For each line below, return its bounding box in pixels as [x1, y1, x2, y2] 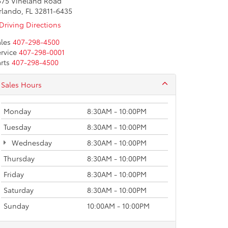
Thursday [4, 153, 35, 163]
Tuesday [4, 122, 31, 132]
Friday [4, 169, 24, 179]
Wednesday [10, 137, 52, 148]
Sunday [4, 201, 29, 211]
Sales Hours [1, 79, 42, 90]
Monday [4, 106, 31, 116]
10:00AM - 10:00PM [87, 201, 150, 211]
